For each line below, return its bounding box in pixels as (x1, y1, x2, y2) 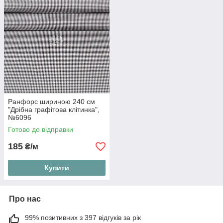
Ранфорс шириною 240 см (8, 98, 95, 106)
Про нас (9, 195, 41, 204)
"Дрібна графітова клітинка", (8, 106, 100, 114)
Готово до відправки (8, 125, 73, 134)
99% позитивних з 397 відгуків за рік (25, 214, 141, 222)
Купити (44, 164, 69, 172)
